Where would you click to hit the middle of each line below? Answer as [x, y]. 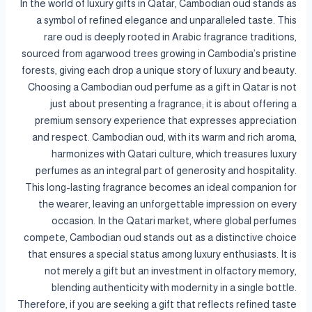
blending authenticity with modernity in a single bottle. [174, 288]
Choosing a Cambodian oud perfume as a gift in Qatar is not [162, 87]
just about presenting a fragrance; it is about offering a [173, 104]
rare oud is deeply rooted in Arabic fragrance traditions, [170, 37]
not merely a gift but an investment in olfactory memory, [170, 271]
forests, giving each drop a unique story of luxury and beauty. [159, 71]
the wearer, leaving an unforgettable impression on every [167, 204]
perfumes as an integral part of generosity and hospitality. [166, 171]
